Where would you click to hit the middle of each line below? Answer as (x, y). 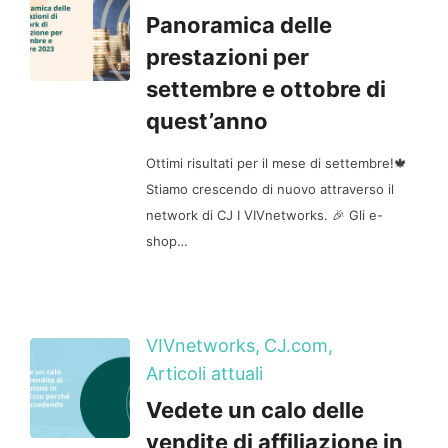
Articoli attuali (204, 373)
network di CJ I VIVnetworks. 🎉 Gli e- (264, 215)
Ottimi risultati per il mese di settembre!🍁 (276, 163)
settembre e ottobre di (266, 89)
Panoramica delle (239, 25)
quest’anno (207, 121)
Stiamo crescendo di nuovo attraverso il (270, 189)
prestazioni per (227, 57)
